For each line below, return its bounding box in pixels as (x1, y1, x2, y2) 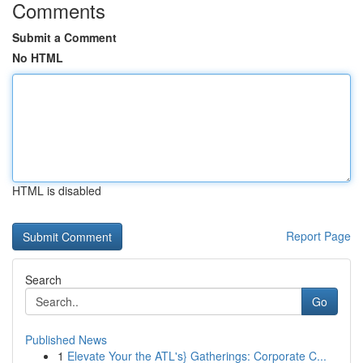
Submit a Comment (12, 29, 117, 45)
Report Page (286, 228, 351, 244)
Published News (25, 331, 107, 348)
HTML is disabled (12, 182, 101, 199)
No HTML (12, 49, 63, 66)
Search (25, 271, 62, 288)
